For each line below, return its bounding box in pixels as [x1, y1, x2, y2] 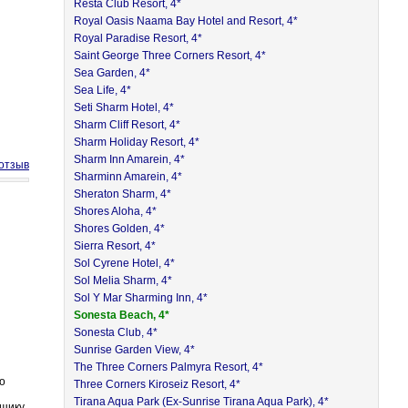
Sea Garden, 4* [74, 66, 151, 79]
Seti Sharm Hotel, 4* [74, 101, 175, 114]
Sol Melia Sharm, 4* [74, 274, 173, 287]
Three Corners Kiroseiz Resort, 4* [74, 378, 241, 391]
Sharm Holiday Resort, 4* [74, 136, 200, 148]
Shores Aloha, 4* [74, 205, 158, 218]
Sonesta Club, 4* [74, 326, 158, 339]
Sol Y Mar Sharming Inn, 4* [74, 291, 209, 304]
